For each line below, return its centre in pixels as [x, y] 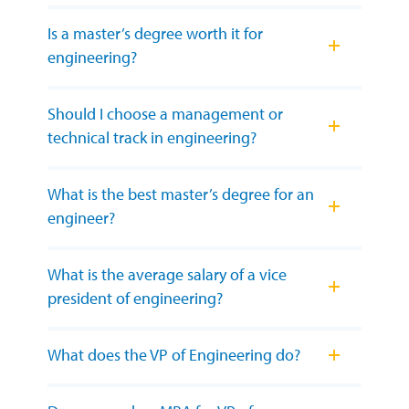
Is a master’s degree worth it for [155, 34]
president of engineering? [135, 299]
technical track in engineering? [152, 138]
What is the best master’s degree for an [181, 194]
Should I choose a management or [165, 114]
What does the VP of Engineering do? [174, 355]
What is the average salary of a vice [167, 275]
